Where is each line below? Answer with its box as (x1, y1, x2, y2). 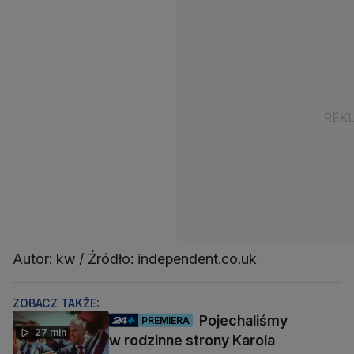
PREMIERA (141, 314, 190, 326)
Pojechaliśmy (199, 312, 288, 330)
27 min (35, 326, 66, 339)
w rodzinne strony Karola (109, 332, 275, 349)
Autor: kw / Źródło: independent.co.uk (13, 250, 257, 268)
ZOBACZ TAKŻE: (13, 296, 100, 311)
